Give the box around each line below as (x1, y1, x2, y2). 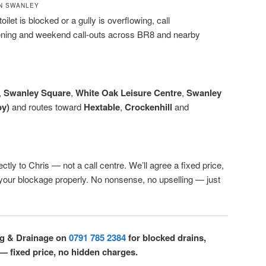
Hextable (84, 100, 120, 113)
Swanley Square (4, 85, 71, 99)
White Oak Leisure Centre (75, 85, 182, 99)
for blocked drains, (126, 231, 206, 245)
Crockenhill (125, 100, 172, 113)
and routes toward (9, 100, 84, 113)
